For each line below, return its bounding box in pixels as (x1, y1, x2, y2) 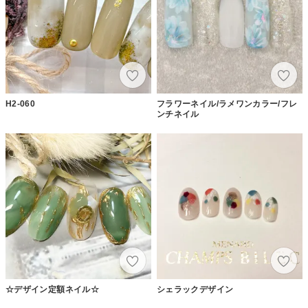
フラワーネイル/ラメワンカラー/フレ (157, 98, 298, 109)
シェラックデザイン (157, 284, 234, 294)
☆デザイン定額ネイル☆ (5, 284, 99, 294)
